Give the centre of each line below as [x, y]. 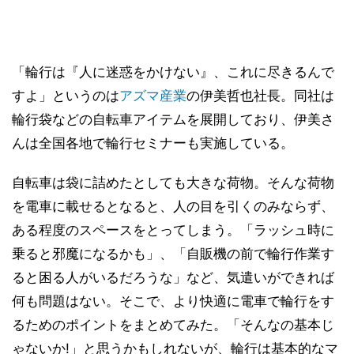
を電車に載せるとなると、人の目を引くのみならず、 [173, 206]
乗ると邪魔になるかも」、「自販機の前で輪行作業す [173, 254]
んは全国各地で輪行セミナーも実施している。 [153, 143]
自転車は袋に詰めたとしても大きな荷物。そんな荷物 [173, 183]
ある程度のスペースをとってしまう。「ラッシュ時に [173, 230]
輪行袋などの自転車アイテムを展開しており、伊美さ [173, 119]
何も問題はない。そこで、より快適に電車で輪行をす [173, 301]
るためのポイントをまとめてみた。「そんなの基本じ [173, 325]
